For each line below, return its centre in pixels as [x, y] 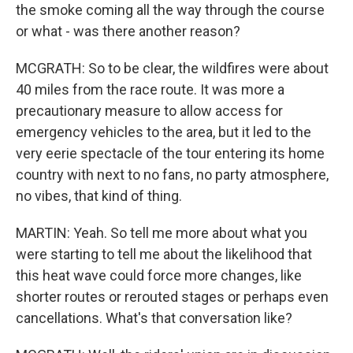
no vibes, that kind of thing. [99, 196]
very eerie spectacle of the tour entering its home [170, 153]
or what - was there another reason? [128, 31]
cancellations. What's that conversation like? [154, 318]
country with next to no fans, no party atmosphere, [172, 175]
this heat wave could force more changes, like [159, 275]
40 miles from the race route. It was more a [150, 89]
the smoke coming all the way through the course [170, 10]
